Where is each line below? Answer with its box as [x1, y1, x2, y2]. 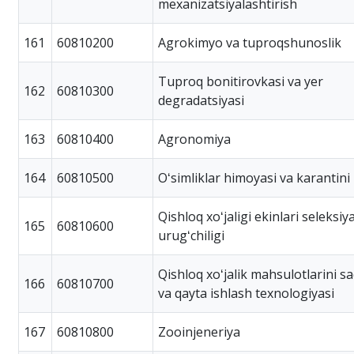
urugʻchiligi [158, 226, 224, 244]
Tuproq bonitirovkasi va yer [158, 72, 323, 90]
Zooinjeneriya [158, 322, 240, 341]
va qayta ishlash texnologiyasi [158, 284, 334, 302]
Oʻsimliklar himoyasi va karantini [158, 168, 350, 186]
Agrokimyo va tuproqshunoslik [158, 33, 341, 51]
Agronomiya [158, 130, 231, 148]
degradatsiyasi [158, 91, 244, 109]
